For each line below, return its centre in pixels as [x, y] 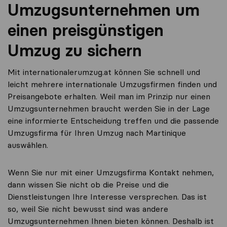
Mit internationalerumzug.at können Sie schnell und [104, 72]
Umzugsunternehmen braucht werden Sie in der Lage [109, 108]
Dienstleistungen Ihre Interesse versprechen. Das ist [107, 197]
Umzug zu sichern [75, 50]
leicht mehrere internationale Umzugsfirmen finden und [112, 84]
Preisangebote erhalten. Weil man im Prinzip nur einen [109, 96]
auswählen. [28, 145]
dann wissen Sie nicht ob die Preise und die [88, 184]
